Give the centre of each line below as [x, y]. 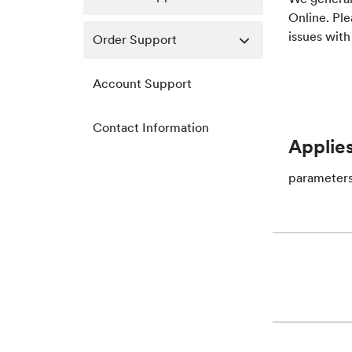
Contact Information [151, 128]
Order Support [135, 40]
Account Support [142, 84]
